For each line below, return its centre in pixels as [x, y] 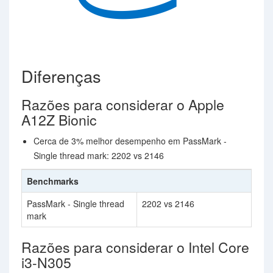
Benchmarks [53, 181]
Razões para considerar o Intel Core [135, 247]
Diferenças [61, 76]
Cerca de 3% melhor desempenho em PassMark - [130, 141]
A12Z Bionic [59, 120]
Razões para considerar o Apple [123, 105]
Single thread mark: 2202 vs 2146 [99, 155]
